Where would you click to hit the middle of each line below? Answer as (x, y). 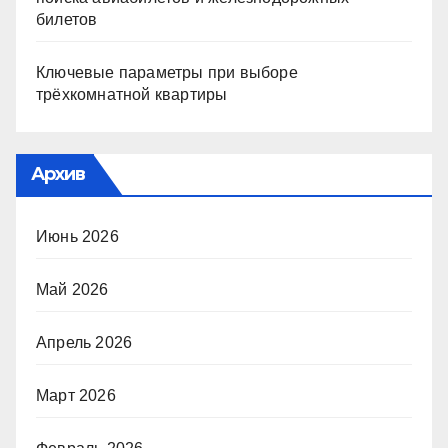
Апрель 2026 (84, 342)
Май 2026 (72, 289)
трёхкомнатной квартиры (132, 94)
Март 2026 (76, 395)
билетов (67, 19)
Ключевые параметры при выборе (167, 72)
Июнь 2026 (77, 236)
